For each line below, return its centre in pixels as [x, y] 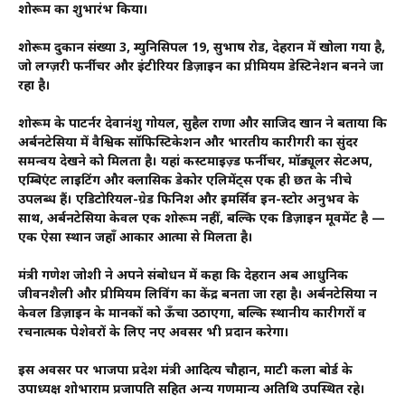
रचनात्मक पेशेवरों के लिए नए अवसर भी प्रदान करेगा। [154, 334]
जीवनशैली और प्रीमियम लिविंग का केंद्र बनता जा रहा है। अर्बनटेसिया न [198, 296]
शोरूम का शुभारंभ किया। [83, 11]
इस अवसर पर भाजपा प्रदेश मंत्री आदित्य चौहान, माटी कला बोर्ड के [185, 372]
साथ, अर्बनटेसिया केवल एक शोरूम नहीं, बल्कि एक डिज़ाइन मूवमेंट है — [202, 220]
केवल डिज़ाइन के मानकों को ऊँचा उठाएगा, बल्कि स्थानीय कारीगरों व [192, 315]
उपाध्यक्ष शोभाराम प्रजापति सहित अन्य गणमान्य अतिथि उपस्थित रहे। [192, 391]
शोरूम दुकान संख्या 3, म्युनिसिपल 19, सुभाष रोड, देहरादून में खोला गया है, [202, 49]
